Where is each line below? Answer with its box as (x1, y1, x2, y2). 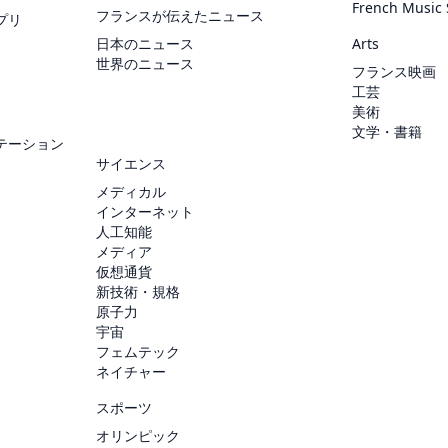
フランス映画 (352, 62, 436, 82)
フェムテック (96, 342, 180, 362)
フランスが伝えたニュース (96, 6, 264, 26)
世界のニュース (96, 54, 194, 74)
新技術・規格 (96, 282, 180, 302)
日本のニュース (96, 34, 194, 54)
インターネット (96, 202, 194, 222)
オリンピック (96, 426, 180, 446)
